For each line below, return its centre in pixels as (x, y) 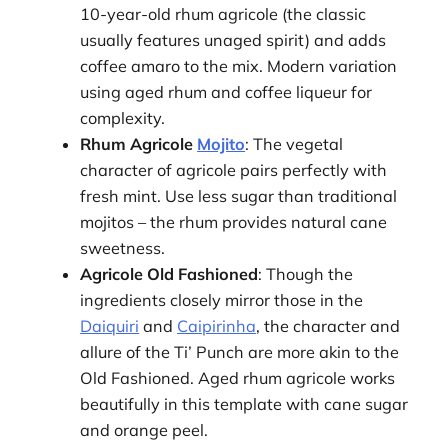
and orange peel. (144, 430)
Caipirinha (217, 326)
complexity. (123, 118)
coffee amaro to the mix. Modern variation (239, 66)
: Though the (306, 274)
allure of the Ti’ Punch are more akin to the (240, 352)
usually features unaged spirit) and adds (233, 40)
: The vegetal (294, 144)
